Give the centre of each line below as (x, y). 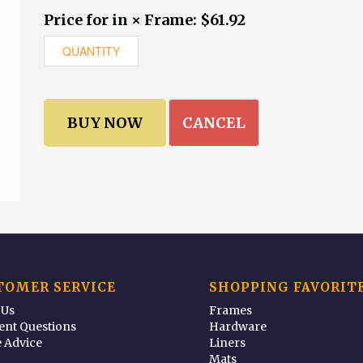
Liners (228, 343)
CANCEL (214, 123)
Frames (231, 311)
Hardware (238, 327)
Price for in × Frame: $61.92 (145, 20)
